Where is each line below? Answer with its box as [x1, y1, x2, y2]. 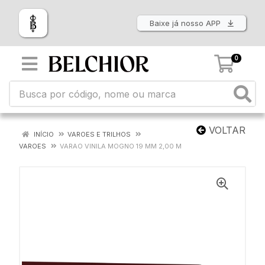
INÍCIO [32, 130, 54, 138]
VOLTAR [206, 124, 245, 136]
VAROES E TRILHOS [67, 130, 131, 138]
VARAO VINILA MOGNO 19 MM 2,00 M [60, 142, 182, 150]
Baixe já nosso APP [150, 18, 223, 28]
